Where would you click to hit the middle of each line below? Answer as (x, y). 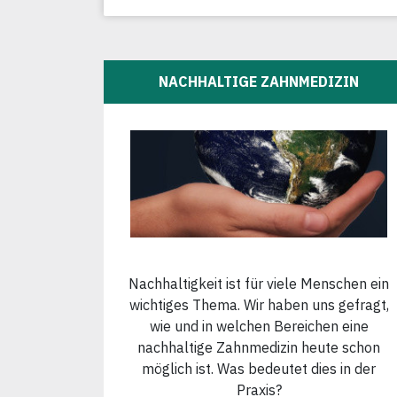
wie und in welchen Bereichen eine (259, 326)
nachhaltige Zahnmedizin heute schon (259, 347)
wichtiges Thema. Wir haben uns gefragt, (259, 304)
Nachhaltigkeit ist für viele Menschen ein (259, 283)
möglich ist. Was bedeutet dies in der (259, 368)
